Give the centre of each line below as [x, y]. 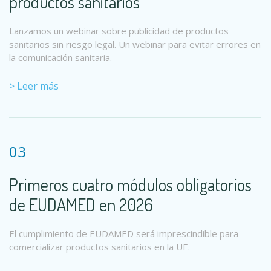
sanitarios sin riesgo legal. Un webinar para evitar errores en [135, 44]
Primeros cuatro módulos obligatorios [130, 184]
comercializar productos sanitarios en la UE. [100, 247]
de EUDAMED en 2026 [81, 204]
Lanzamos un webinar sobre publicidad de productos [119, 31]
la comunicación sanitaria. [60, 57]
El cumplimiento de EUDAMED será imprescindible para [124, 233]
